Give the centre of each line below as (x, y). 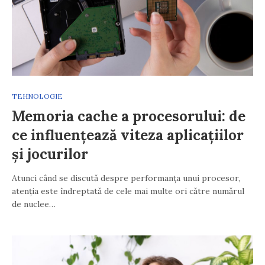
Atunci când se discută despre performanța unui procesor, (126, 178)
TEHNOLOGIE (37, 96)
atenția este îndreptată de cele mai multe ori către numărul (128, 191)
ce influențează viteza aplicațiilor (128, 135)
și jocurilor (50, 154)
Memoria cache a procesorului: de (129, 117)
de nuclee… (34, 204)
